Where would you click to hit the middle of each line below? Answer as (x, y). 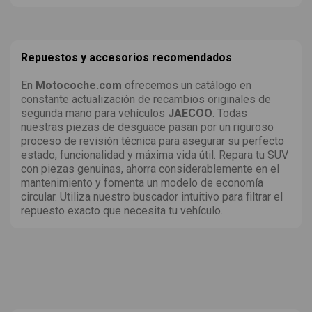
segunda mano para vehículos (94, 113)
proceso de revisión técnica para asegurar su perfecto (153, 141)
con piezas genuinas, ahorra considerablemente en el (150, 169)
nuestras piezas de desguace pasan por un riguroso (147, 127)
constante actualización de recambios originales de (146, 99)
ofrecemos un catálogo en (187, 85)
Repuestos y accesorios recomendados (126, 57)
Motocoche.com (79, 85)
